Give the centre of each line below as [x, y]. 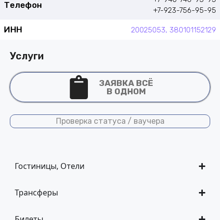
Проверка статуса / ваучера [110, 121]
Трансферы [36, 192]
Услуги [27, 56]
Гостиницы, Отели [50, 166]
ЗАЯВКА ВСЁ [126, 83]
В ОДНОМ [126, 91]
